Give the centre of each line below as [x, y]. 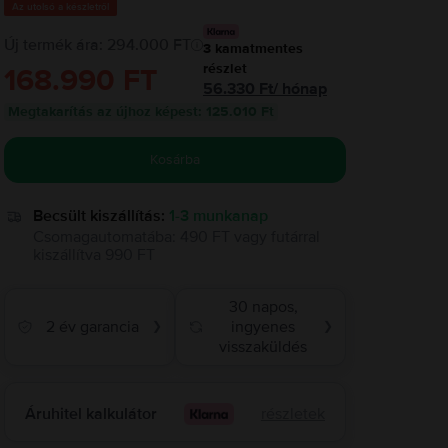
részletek [292, 413]
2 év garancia [92, 327]
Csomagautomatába [102, 237]
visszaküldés [263, 347]
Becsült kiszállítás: [98, 216]
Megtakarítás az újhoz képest [102, 112]
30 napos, [263, 307]
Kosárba [174, 160]
